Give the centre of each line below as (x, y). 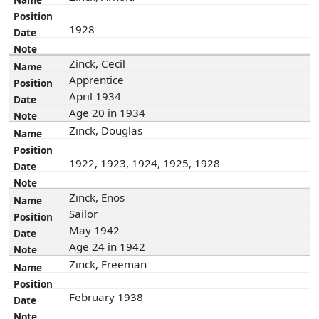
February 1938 (108, 297)
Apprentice (98, 80)
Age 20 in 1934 (109, 113)
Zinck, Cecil (99, 63)
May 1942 (96, 230)
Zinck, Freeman (110, 264)
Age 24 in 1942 (109, 246)
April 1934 (97, 96)
